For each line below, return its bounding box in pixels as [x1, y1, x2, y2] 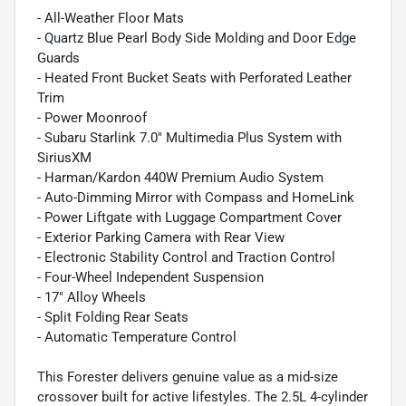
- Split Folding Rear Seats [37, 308, 188, 325]
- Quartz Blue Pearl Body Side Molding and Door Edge [37, 29, 356, 46]
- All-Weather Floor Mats [37, 9, 184, 26]
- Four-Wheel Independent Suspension [37, 268, 264, 285]
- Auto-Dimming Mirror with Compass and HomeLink [37, 188, 354, 206]
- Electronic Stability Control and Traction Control [37, 248, 335, 266]
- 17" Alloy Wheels [37, 288, 146, 305]
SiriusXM [37, 149, 92, 166]
